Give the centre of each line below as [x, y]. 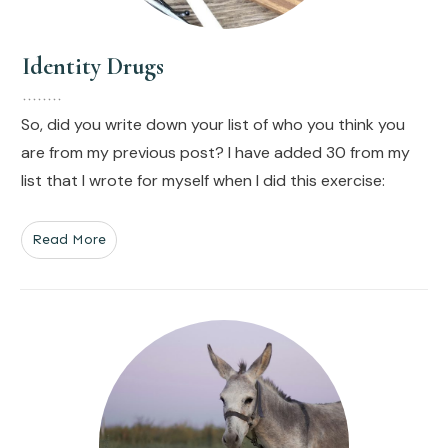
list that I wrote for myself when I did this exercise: [203, 180]
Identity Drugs [93, 66]
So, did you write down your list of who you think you [213, 124]
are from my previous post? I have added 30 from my [215, 152]
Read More [69, 239]
